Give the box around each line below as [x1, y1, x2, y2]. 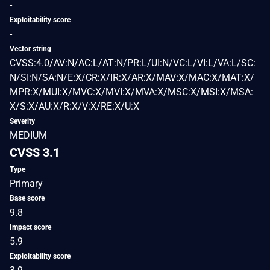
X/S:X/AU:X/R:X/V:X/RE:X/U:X [10, 100, 139, 112]
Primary [10, 177, 43, 189]
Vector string [10, 44, 51, 53]
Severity [10, 116, 35, 125]
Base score [10, 193, 45, 202]
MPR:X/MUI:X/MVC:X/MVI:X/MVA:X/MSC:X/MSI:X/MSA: [10, 86, 253, 98]
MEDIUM [10, 129, 47, 141]
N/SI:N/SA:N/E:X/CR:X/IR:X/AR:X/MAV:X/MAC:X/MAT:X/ [10, 71, 254, 83]
